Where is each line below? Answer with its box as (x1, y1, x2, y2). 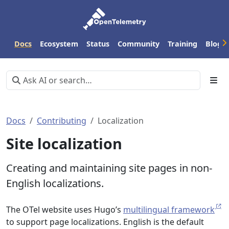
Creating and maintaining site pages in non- (6, 161, 212, 175)
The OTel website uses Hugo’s (6, 204, 123, 215)
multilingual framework (123, 204, 215, 215)
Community (118, 38, 159, 49)
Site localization (6, 133, 122, 153)
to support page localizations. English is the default (6, 216, 204, 227)
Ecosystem (40, 38, 78, 49)
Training (168, 38, 197, 49)
